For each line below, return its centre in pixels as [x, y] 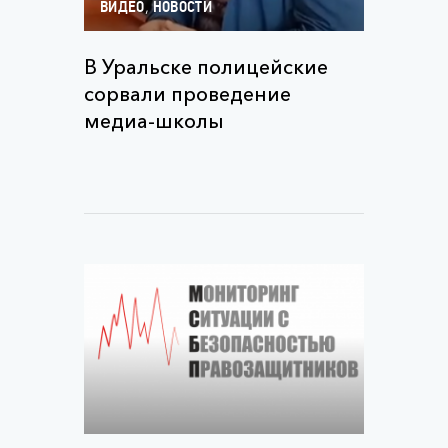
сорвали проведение [187, 94]
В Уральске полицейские [206, 67]
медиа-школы [154, 121]
